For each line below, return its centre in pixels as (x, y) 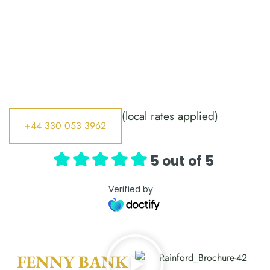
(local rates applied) (170, 116)
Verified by (130, 189)
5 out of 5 (182, 161)
